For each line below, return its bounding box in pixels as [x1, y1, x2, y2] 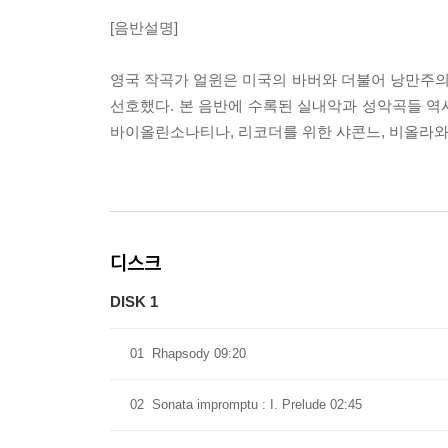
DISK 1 [110, 293, 158, 310]
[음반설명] [110, 19, 178, 36]
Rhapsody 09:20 [152, 346, 246, 361]
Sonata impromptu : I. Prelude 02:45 [152, 397, 362, 412]
